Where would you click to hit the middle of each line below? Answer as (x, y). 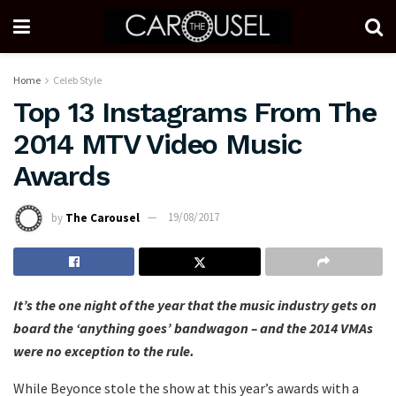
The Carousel (103, 217)
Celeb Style (77, 80)
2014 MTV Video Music (158, 144)
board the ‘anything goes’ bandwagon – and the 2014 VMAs (193, 327)
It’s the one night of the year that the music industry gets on (195, 305)
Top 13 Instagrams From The (195, 112)
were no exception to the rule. (105, 350)
